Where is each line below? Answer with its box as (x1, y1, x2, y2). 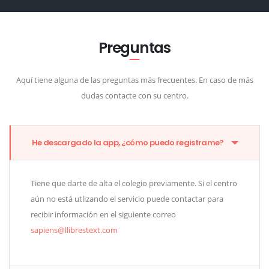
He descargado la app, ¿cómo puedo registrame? (32, 137, 224, 149)
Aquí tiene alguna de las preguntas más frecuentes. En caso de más (16, 74, 253, 86)
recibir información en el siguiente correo (31, 209, 176, 220)
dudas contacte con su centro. (80, 90, 189, 101)
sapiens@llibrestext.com (31, 225, 118, 236)
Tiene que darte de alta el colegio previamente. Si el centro (31, 178, 237, 189)
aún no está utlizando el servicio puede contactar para (31, 193, 223, 205)
